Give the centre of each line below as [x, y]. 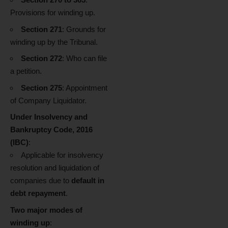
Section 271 [41, 29]
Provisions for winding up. [53, 12]
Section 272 [41, 58]
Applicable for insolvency [62, 155]
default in [88, 180]
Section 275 [41, 88]
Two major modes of [46, 210]
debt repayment [38, 193]
